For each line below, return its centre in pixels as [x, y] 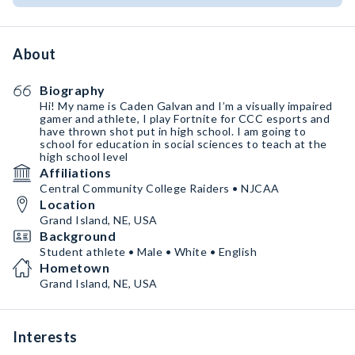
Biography [73, 90]
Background [78, 236]
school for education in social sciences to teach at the [183, 144]
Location [67, 204]
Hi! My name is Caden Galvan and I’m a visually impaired [186, 106]
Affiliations [75, 172]
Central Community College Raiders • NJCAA [160, 188]
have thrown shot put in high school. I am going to [173, 131]
